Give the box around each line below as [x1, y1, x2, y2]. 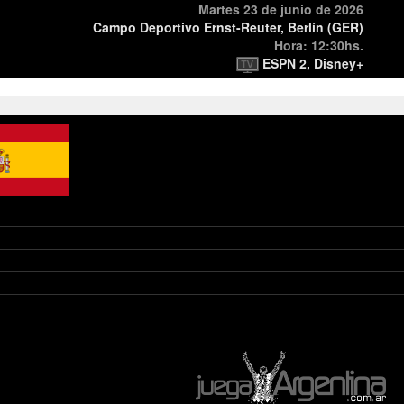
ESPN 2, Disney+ [259, 54, 363, 72]
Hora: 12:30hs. [274, 36, 363, 54]
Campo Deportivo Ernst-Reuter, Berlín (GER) [93, 18, 363, 36]
